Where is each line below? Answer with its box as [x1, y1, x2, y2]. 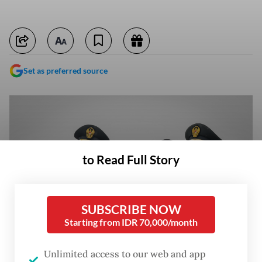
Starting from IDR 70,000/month [64, 216, 198, 227]
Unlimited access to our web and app [44, 248, 206, 260]
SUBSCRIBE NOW [81, 202, 181, 216]
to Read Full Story [82, 152, 180, 167]
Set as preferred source [23, 65, 108, 75]
